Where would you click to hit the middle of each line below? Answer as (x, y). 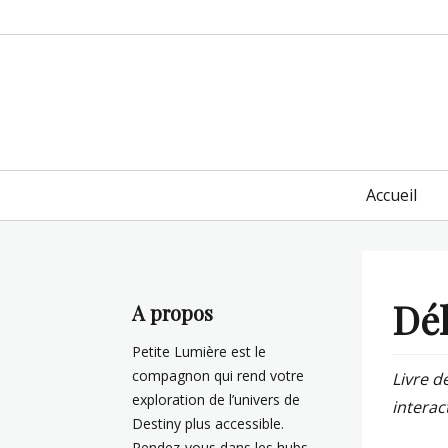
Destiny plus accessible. (208, 423)
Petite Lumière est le (199, 351)
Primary (148, 185)
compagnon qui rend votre (218, 375)
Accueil (391, 195)
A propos (172, 312)
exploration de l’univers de (216, 399)
